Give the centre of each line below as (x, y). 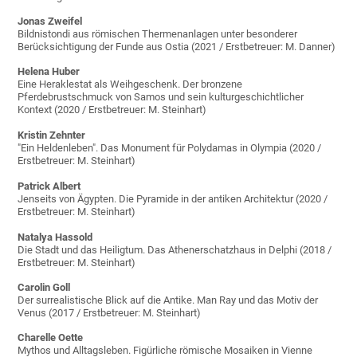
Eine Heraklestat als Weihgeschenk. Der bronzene (130, 84)
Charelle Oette (51, 338)
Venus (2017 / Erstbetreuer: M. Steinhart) (110, 313)
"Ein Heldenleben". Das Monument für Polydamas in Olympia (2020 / (170, 148)
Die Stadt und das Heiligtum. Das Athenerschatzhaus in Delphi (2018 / (175, 250)
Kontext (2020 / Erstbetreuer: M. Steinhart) (112, 110)
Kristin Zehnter (52, 135)
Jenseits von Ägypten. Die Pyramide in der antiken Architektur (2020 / (173, 199)
